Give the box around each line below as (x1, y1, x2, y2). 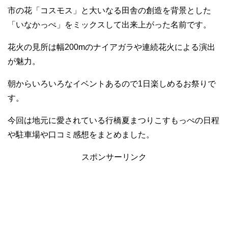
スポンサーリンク (81, 152, 147, 161)
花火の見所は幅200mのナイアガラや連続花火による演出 (8, 42, 215, 51)
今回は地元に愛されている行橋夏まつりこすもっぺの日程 (8, 116, 219, 125)
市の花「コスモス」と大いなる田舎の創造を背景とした (8, 6, 211, 15)
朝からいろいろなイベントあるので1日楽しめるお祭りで (8, 79, 216, 88)
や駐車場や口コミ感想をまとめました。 (8, 130, 154, 139)
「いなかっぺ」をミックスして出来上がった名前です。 (8, 20, 211, 29)
